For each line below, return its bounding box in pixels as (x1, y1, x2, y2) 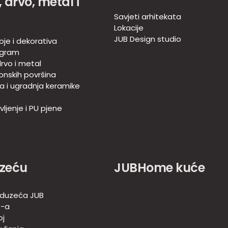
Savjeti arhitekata (114, 11, 181, 22)
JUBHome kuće (114, 159, 205, 177)
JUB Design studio (114, 34, 181, 45)
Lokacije (114, 22, 144, 34)
